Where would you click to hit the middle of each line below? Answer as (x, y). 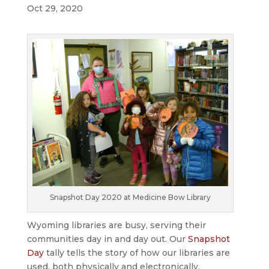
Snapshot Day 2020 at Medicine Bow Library (130, 197)
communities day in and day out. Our (107, 239)
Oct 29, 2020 (55, 9)
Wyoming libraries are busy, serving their (116, 225)
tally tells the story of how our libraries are (137, 252)
